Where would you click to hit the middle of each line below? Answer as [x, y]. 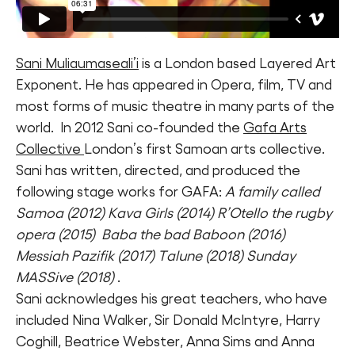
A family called [273, 192]
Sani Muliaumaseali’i [77, 64]
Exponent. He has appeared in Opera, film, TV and [174, 85]
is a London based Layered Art [237, 64]
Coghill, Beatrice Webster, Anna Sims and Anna [165, 342]
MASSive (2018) [65, 278]
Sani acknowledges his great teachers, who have [172, 299]
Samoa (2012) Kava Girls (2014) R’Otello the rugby [174, 214]
